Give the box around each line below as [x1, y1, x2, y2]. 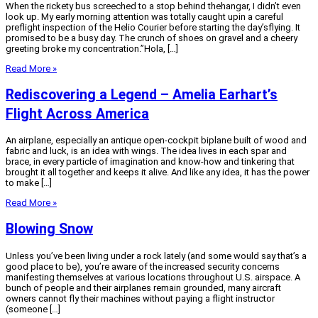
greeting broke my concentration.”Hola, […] [6, 43, 178, 54]
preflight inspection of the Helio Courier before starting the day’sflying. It [6, 21, 300, 33]
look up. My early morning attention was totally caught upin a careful [6, 11, 283, 22]
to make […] [6, 177, 52, 189]
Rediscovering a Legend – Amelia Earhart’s [6, 87, 278, 104]
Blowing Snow [6, 221, 93, 238]
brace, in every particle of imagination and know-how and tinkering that [6, 156, 295, 168]
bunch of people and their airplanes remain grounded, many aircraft [6, 282, 281, 293]
